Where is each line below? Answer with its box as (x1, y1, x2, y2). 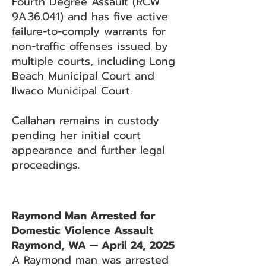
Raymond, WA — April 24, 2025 (12, 237, 175, 254)
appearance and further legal (12, 142, 164, 159)
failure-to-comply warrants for (12, 23, 166, 40)
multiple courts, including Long (12, 53, 175, 69)
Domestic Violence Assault (12, 222, 153, 239)
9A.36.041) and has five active (12, 8, 168, 25)
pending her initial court (12, 127, 141, 144)
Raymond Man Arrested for (12, 207, 155, 224)
